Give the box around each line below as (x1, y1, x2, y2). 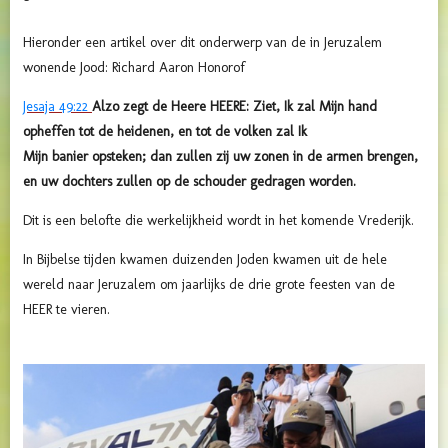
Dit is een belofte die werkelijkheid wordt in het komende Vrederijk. (23, 211, 418, 229)
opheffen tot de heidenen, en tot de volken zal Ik (23, 122, 307, 140)
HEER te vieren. (23, 300, 110, 318)
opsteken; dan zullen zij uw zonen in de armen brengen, (88, 147, 418, 165)
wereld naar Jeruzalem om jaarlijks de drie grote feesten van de (23, 275, 395, 293)
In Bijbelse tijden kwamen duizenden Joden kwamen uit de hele (23, 250, 387, 268)
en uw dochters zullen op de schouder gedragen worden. (23, 172, 356, 190)
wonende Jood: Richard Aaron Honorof (23, 58, 245, 76)
